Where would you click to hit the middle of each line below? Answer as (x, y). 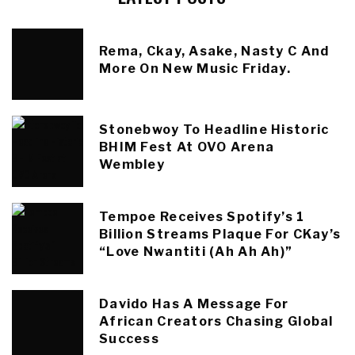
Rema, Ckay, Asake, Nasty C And (214, 52)
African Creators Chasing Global (216, 322)
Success (129, 339)
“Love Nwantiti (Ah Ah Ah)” (196, 252)
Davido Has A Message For (194, 304)
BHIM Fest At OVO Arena (187, 147)
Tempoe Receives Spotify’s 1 (202, 217)
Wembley (132, 165)
